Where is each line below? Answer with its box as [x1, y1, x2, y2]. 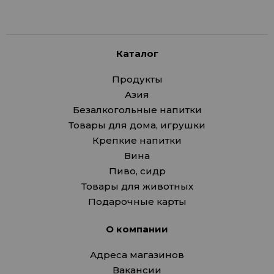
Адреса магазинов [90, 249, 184, 261]
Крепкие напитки [92, 135, 182, 146]
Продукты [111, 73, 163, 85]
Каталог [116, 48, 158, 59]
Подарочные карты [87, 196, 187, 207]
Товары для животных [81, 180, 193, 192]
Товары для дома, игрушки [68, 119, 206, 131]
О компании [106, 223, 168, 235]
